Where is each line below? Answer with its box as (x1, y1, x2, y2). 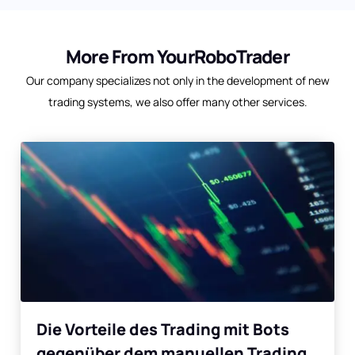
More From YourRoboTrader (66, 44, 289, 70)
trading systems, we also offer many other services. (48, 94, 307, 110)
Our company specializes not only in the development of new (25, 73, 330, 89)
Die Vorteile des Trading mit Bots (36, 319, 289, 341)
